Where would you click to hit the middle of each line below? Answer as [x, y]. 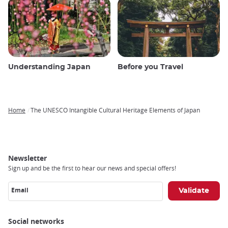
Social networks [36, 221]
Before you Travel [150, 67]
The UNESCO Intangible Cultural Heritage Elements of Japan [115, 110]
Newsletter [27, 158]
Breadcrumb [30, 118]
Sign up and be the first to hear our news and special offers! [92, 168]
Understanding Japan [49, 67]
